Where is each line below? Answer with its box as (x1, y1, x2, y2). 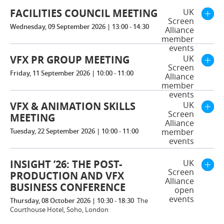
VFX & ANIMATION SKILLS (10, 99, 135, 113)
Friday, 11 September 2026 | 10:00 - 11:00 (10, 68, 133, 77)
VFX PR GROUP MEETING (10, 53, 129, 66)
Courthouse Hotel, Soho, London (10, 205, 108, 214)
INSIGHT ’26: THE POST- (10, 157, 122, 171)
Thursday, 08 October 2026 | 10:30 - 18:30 (10, 196, 134, 205)
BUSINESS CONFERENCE (10, 180, 125, 194)
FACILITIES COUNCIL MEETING (10, 6, 157, 20)
